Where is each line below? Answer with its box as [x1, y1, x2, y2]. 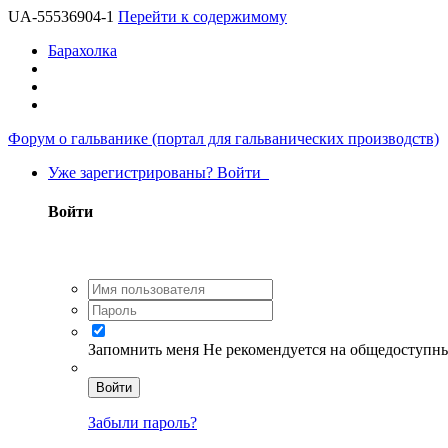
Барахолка [48, 42, 117, 59]
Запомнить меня [88, 340, 203, 358]
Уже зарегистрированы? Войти [48, 164, 269, 181]
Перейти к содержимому [118, 8, 287, 25]
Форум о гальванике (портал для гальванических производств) [8, 130, 439, 147]
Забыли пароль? [88, 413, 197, 431]
